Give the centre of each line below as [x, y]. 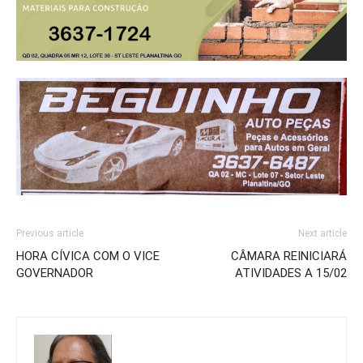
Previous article [50, 234]
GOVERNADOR [55, 273]
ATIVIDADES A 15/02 [291, 273]
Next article [322, 234]
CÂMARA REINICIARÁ [289, 256]
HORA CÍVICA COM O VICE [88, 256]
